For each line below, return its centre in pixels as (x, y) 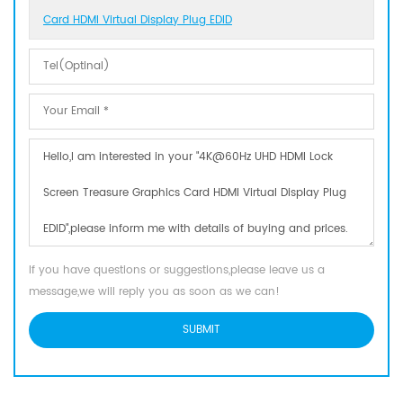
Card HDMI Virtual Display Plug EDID (138, 20)
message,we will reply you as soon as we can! (154, 291)
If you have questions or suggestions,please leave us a (177, 270)
